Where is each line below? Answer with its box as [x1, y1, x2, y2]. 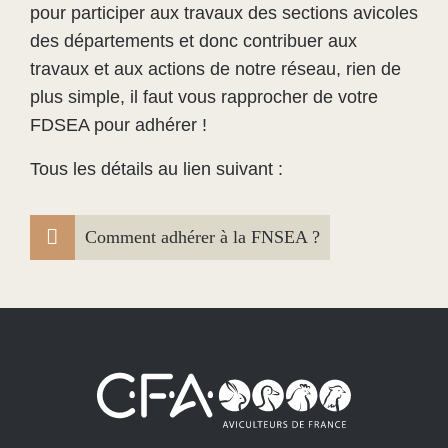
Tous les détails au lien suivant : [30, 159, 288, 179]
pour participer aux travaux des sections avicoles [30, 3, 418, 23]
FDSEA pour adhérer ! [30, 115, 212, 135]
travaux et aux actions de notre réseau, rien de [30, 59, 401, 79]
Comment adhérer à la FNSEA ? [84, 226, 320, 247]
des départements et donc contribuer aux [30, 31, 357, 51]
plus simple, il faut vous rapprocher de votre [30, 87, 378, 107]
